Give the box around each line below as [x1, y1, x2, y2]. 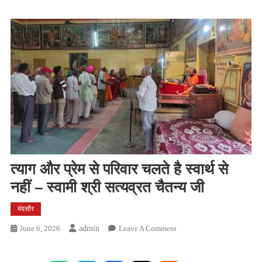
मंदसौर [17, 204, 34, 213]
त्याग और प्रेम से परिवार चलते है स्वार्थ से [10, 160, 228, 178]
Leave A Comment [118, 223, 177, 233]
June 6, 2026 [19, 223, 60, 233]
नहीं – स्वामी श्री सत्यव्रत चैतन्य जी [10, 178, 204, 196]
